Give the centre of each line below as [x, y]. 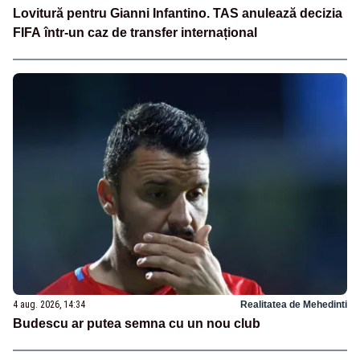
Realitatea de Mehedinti [294, 305]
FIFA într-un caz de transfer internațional [135, 32]
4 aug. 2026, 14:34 [49, 305]
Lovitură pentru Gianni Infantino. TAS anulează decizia [178, 13]
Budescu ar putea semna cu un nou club [137, 324]
